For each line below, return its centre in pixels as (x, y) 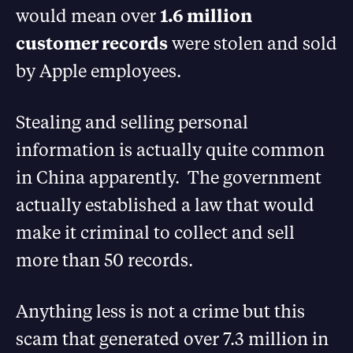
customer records (92, 43)
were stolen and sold (253, 43)
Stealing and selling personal (132, 122)
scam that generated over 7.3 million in (172, 338)
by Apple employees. (98, 71)
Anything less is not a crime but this (160, 311)
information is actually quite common (170, 149)
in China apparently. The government (169, 177)
